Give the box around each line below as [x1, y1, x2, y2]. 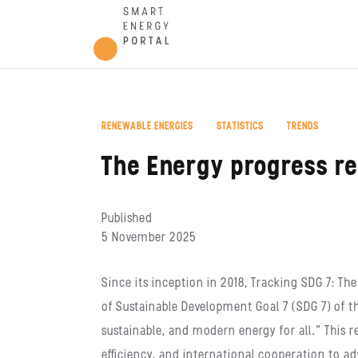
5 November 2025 [101, 232, 197, 245]
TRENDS [287, 121, 319, 132]
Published [101, 213, 153, 225]
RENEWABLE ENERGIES [101, 121, 193, 132]
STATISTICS [217, 121, 264, 132]
